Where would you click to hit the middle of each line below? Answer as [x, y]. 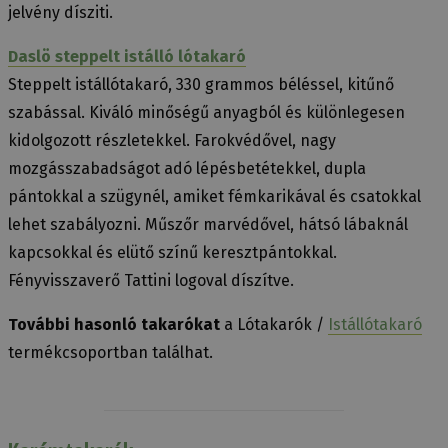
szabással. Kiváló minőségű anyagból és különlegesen [206, 113]
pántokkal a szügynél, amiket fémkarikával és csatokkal [214, 197]
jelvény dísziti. [60, 13]
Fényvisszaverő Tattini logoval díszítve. [151, 281]
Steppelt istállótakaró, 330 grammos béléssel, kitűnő [201, 85]
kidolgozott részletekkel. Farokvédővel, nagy [172, 141]
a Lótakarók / [274, 325]
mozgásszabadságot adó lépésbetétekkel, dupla [187, 169]
